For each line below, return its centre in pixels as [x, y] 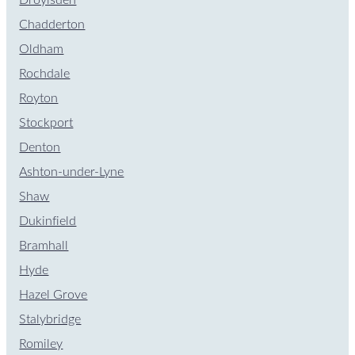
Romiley [41, 344]
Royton [39, 98]
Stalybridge [50, 319]
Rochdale [45, 73]
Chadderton [52, 24]
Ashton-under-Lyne [72, 172]
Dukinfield [48, 221]
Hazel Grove [53, 294]
